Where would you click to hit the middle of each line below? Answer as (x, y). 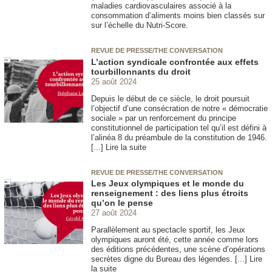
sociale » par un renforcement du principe (164, 118)
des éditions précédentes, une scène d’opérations (178, 249)
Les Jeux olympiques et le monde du (168, 183)
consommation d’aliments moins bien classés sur (178, 16)
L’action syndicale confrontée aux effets (175, 62)
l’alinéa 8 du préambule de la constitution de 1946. (179, 137)
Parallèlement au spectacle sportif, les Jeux (168, 230)
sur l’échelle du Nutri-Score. (140, 25)
